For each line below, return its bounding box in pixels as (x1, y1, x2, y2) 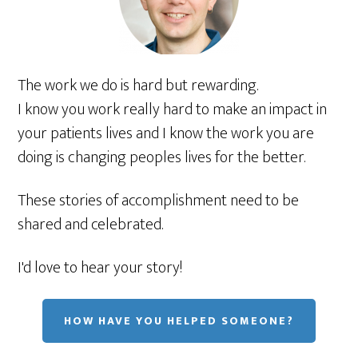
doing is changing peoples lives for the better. (18, 144, 306, 171)
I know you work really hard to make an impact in (18, 96, 328, 123)
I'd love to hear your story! (18, 254, 183, 281)
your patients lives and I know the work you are (18, 120, 315, 147)
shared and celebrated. (18, 211, 164, 238)
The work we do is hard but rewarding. (18, 72, 259, 99)
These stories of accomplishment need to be (18, 187, 300, 214)
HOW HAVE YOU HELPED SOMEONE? (64, 312, 294, 330)
